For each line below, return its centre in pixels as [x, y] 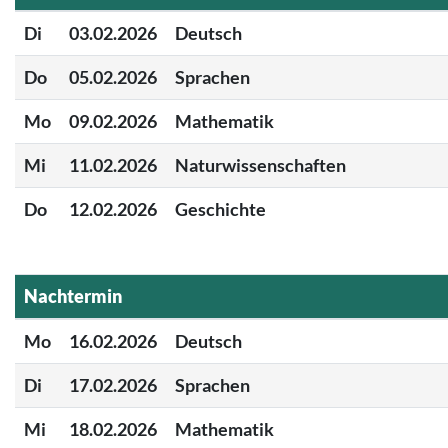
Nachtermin [73, 295]
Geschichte [220, 208]
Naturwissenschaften [260, 164]
